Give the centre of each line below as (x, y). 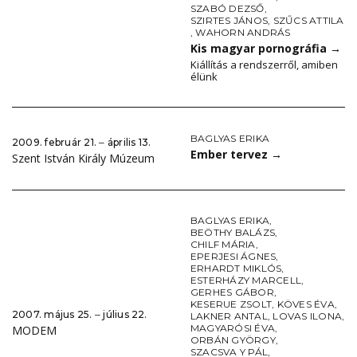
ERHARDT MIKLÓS (236, 269)
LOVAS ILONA (308, 316)
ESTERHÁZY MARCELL (246, 280)
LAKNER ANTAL (229, 316)
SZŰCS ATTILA (308, 21)
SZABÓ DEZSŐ (228, 9)
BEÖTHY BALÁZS (233, 233)
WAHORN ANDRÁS (243, 33)
